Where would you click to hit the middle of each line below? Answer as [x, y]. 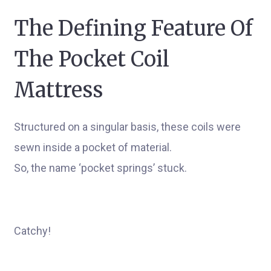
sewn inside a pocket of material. [93, 147]
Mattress [58, 90]
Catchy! [32, 231]
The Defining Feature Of [133, 28]
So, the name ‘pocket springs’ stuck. [100, 168]
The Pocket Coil [92, 59]
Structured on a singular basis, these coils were [127, 127]
